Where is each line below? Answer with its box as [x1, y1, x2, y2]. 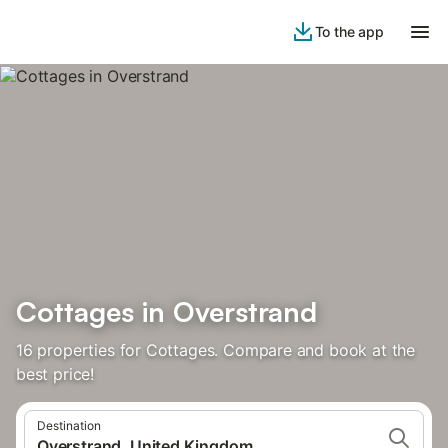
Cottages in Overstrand [16, 294, 317, 329]
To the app [314, 23, 384, 40]
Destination [37, 418, 101, 433]
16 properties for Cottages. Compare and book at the [16, 340, 416, 360]
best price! [16, 364, 95, 384]
